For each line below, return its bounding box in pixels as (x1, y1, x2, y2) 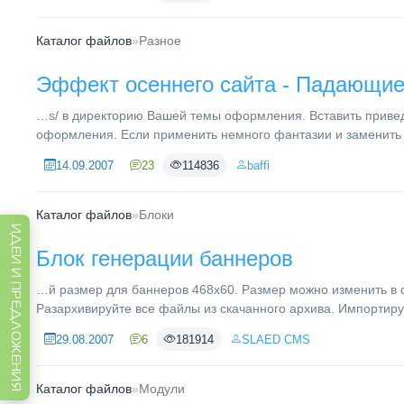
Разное (139, 33, 181, 48)
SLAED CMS (242, 332, 310, 346)
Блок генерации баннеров (36, 246, 293, 271)
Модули (139, 381, 185, 396)
